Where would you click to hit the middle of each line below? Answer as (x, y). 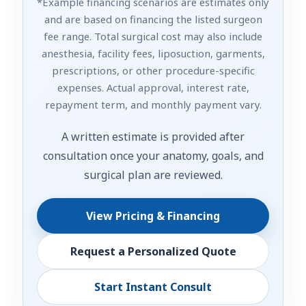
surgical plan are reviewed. (153, 175)
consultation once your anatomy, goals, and (153, 155)
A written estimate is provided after (153, 136)
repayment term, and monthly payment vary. (153, 104)
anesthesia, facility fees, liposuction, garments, (153, 53)
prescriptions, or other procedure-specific (153, 70)
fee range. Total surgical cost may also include (153, 36)
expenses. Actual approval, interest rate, (153, 87)
